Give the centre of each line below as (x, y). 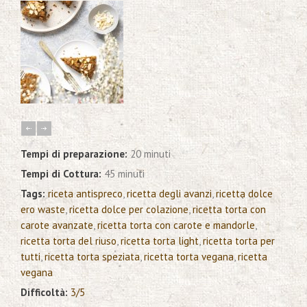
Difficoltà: (46, 293)
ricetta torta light (160, 241)
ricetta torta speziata (92, 257)
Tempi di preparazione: (75, 154)
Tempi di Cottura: (62, 174)
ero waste (43, 210)
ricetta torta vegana (189, 257)
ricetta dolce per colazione (129, 210)
